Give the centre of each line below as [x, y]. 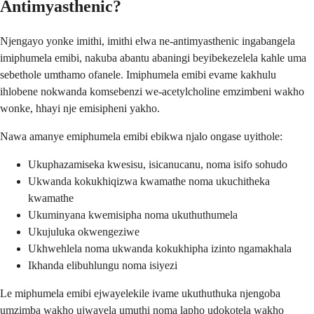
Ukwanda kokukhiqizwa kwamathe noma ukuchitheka [149, 181]
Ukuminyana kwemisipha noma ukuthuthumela [133, 214]
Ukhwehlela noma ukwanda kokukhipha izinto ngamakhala [160, 248]
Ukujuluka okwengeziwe [84, 231]
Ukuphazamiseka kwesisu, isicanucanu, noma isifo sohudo [158, 164]
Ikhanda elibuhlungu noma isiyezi [103, 265]
